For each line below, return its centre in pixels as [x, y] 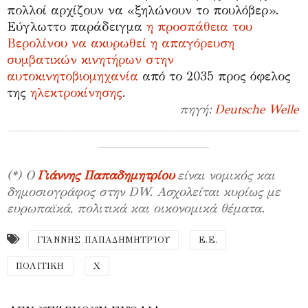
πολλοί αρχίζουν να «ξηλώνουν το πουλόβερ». [143, 10]
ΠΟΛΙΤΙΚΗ [40, 266]
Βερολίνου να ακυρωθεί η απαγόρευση [121, 43]
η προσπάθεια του [199, 26]
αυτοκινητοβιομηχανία [73, 76]
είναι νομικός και [225, 175]
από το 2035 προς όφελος [214, 76]
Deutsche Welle [256, 109]
